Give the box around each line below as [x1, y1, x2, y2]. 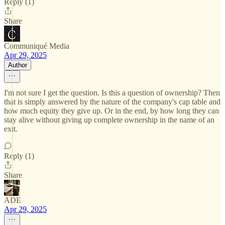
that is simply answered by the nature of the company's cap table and [4, 97, 220, 106]
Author [8, 61, 27, 69]
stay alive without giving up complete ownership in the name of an [4, 116, 214, 124]
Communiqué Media [4, 42, 69, 50]
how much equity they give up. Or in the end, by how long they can [4, 106, 219, 115]
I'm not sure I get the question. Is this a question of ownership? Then [4, 88, 220, 97]
